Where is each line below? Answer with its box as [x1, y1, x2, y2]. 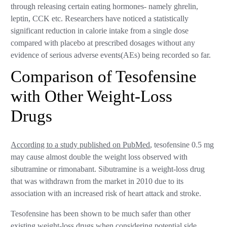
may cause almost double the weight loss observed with [11, 152, 188, 162]
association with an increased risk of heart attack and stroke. [11, 188, 204, 198]
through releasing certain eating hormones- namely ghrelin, [11, 2, 199, 11]
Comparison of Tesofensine [11, 67, 197, 86]
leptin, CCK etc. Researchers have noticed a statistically [11, 14, 189, 23]
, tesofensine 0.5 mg [150, 140, 214, 149]
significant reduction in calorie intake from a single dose [11, 26, 189, 35]
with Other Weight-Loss [11, 87, 173, 105]
